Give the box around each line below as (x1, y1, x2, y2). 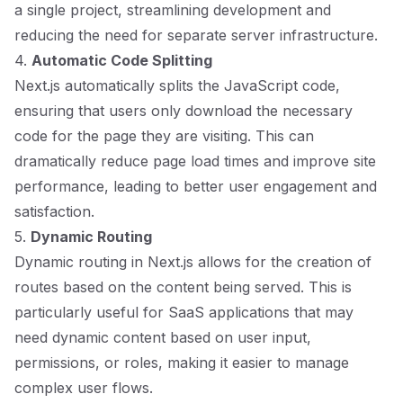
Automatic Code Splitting (31, 51, 212, 69)
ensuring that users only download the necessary (14, 102, 353, 120)
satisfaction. (14, 202, 94, 220)
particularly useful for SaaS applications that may (14, 303, 354, 321)
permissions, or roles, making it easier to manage (14, 354, 349, 372)
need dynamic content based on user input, (14, 328, 311, 346)
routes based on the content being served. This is (14, 278, 352, 296)
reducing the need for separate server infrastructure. (14, 26, 378, 44)
